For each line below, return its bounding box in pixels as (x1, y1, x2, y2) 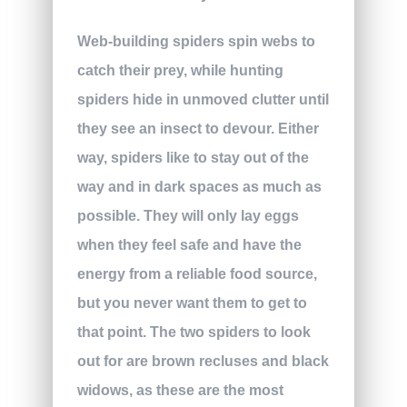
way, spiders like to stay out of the (76, 150, 309, 166)
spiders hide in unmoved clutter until (76, 92, 329, 108)
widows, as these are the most (76, 382, 283, 399)
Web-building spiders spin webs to (76, 34, 315, 50)
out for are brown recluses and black (76, 353, 329, 370)
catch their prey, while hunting (76, 63, 283, 79)
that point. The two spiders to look (76, 324, 311, 341)
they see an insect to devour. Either (76, 121, 319, 137)
